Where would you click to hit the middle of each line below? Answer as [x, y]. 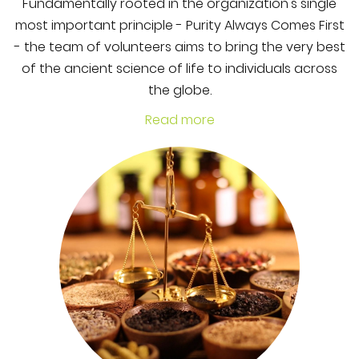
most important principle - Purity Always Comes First [179, 25]
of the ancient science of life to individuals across [179, 69]
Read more [179, 120]
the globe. [179, 90]
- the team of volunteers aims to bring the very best [179, 47]
